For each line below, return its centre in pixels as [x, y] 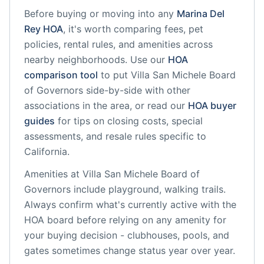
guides [39, 121]
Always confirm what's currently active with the [130, 204]
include [88, 189]
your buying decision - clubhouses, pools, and [127, 235]
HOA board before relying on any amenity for [125, 220]
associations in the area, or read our [105, 105]
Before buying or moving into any [99, 14]
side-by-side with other [137, 90]
